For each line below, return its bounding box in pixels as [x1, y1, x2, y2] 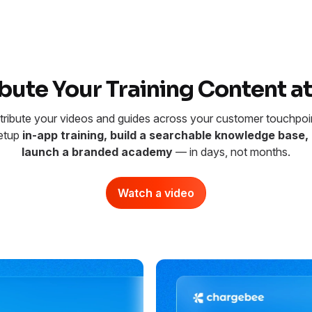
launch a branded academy [22, 145, 175, 159]
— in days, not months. [175, 145, 290, 159]
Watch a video [118, 186, 194, 201]
